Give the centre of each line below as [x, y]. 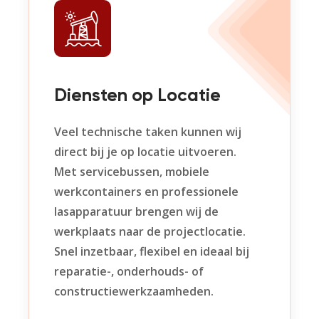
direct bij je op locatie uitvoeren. [145, 152]
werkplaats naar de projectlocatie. [150, 231]
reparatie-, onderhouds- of [129, 271]
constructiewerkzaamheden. [134, 291]
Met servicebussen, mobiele [132, 172]
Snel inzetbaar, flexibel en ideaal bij [152, 251]
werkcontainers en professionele [146, 192]
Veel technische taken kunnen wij [148, 132]
